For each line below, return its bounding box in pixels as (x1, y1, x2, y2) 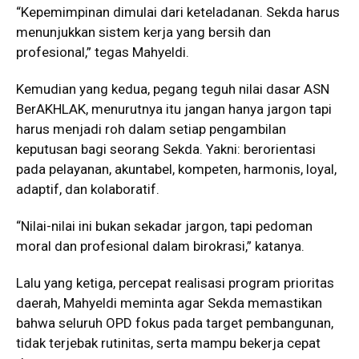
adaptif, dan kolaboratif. (16, 180, 159, 197)
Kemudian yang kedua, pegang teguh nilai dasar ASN (16, 80, 329, 97)
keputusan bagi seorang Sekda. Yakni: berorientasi (16, 140, 316, 157)
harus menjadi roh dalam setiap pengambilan (16, 120, 286, 137)
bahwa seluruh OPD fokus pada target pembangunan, (16, 314, 333, 331)
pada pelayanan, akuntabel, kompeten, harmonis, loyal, (16, 160, 337, 177)
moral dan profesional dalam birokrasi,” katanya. (16, 237, 305, 254)
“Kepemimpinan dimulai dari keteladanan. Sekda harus (16, 3, 340, 20)
